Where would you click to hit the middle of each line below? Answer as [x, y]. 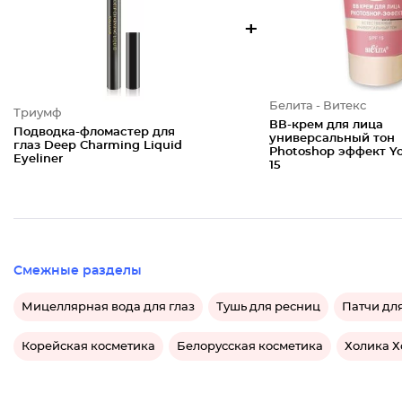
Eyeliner [38, 159]
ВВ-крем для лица [326, 125]
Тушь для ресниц [268, 307]
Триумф [37, 113]
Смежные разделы [78, 271]
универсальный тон [332, 139]
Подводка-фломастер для [94, 132]
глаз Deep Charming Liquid [98, 145]
